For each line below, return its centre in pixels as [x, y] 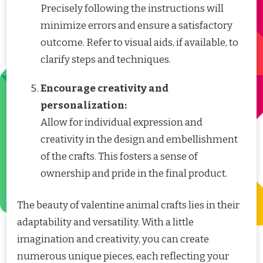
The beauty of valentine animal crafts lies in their [128, 205]
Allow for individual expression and [122, 122]
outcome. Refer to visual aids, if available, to [139, 42]
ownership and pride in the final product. [134, 173]
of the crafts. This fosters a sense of [119, 156]
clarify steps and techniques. [106, 59]
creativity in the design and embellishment [139, 139]
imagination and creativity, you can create [113, 240]
